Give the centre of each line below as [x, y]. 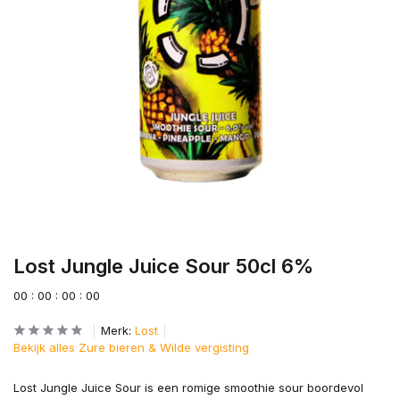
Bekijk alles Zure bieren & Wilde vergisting [131, 347]
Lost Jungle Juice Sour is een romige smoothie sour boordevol [188, 387]
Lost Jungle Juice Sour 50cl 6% [163, 266]
